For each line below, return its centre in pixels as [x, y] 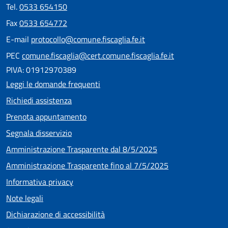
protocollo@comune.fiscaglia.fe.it [88, 39]
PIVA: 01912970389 [41, 70]
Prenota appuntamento [46, 117]
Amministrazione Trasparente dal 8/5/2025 [82, 149]
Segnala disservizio [39, 133]
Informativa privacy [40, 182]
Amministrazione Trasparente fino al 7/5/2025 [87, 165]
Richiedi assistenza [39, 100]
